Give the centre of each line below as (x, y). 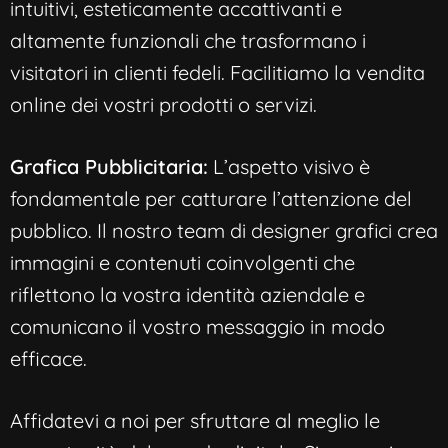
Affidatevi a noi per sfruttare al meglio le (195, 420)
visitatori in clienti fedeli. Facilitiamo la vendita (217, 72)
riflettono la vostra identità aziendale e (187, 294)
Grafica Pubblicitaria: (109, 166)
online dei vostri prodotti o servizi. (163, 104)
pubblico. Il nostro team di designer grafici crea (224, 230)
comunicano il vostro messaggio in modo (197, 326)
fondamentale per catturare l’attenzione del (211, 198)
